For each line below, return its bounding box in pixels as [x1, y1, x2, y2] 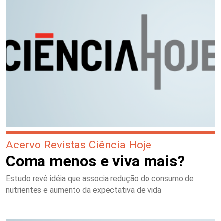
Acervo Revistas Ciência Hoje [6, 138, 151, 151]
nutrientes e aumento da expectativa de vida [6, 185, 161, 195]
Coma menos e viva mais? [6, 152, 184, 170]
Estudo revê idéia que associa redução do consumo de [6, 174, 194, 184]
